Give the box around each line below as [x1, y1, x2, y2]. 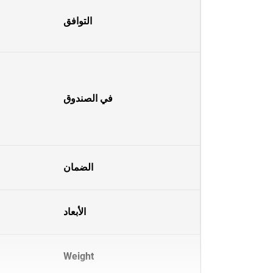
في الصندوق [63, 93, 113, 104]
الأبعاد [63, 206, 86, 218]
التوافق [63, 15, 92, 27]
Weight [63, 250, 94, 262]
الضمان [63, 161, 93, 173]
